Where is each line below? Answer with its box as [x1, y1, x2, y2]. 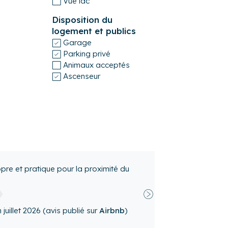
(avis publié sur [90, 183, 147, 193]
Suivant [146, 193, 172, 204]
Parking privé [63, 48, 111, 59]
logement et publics [52, 25, 136, 36]
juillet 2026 [52, 183, 90, 193]
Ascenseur [63, 71, 101, 81]
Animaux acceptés [63, 60, 130, 70]
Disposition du [52, 14, 113, 25]
